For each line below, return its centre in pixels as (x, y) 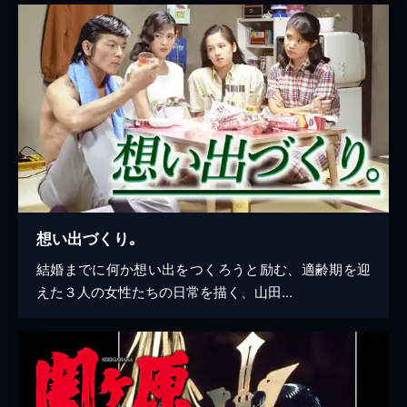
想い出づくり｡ (87, 238)
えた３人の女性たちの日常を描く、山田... (164, 292)
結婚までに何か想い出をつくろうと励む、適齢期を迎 (203, 269)
